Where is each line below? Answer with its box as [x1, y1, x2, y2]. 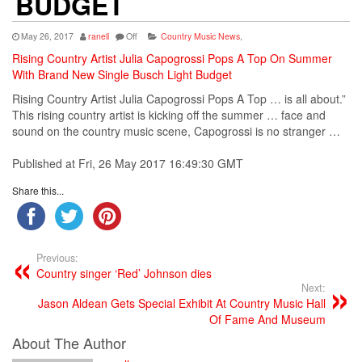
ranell [88, 30, 109, 43]
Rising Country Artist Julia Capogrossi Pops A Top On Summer [12, 50, 332, 67]
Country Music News [161, 30, 240, 43]
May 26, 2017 [21, 30, 74, 43]
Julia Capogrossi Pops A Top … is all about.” [116, 90, 346, 107]
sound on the [12, 123, 82, 140]
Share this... [12, 183, 64, 198]
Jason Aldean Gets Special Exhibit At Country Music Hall [38, 295, 326, 312]
